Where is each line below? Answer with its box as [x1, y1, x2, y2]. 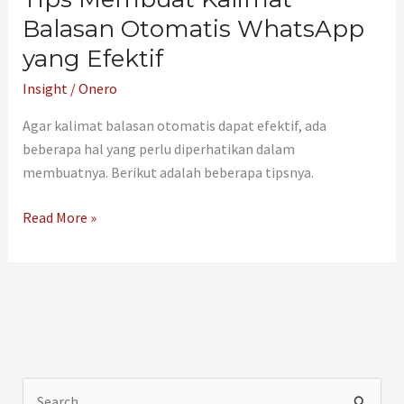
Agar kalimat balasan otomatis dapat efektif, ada [22, 116, 326, 135]
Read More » [22, 208, 96, 227]
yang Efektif [22, 43, 163, 73]
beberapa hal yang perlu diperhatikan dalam [22, 140, 295, 159]
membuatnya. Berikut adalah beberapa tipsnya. [22, 163, 314, 182]
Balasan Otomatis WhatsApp [22, 14, 364, 43]
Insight [22, 79, 68, 98]
